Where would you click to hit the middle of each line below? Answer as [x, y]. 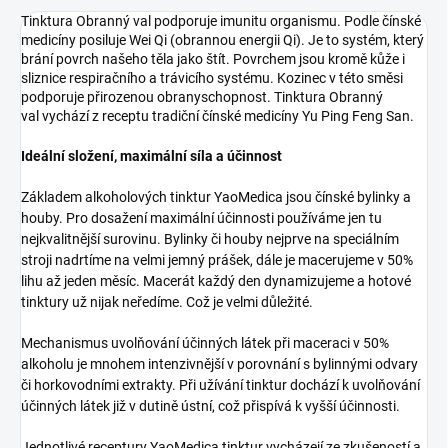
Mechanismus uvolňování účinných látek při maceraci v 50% [205, 342]
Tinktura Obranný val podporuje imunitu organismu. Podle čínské [221, 20]
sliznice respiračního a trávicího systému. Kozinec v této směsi [212, 77]
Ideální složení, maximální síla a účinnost [151, 155]
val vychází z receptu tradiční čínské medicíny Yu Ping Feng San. [217, 115]
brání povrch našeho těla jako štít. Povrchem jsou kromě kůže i [213, 58]
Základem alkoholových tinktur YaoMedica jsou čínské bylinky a [216, 196]
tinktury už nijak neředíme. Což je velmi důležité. [167, 301]
